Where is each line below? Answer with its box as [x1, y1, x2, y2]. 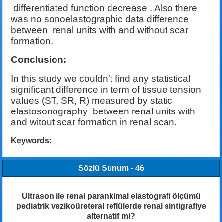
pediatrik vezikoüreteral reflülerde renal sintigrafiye [16, 201, 206, 210]
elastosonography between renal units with [11, 106, 195, 117]
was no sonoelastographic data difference [11, 14, 189, 25]
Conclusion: [11, 55, 66, 65]
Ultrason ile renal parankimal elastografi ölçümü [21, 191, 201, 200]
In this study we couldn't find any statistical [11, 73, 190, 84]
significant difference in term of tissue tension [11, 84, 201, 95]
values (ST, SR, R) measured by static [11, 95, 172, 106]
